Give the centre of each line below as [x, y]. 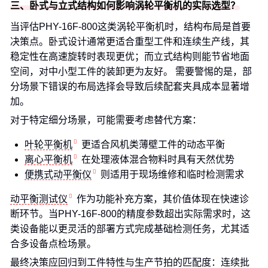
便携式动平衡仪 [58, 174]
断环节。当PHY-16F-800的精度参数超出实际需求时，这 [130, 214]
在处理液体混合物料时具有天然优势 [158, 159]
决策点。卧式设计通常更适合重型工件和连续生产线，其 [130, 42]
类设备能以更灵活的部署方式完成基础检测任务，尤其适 [130, 229]
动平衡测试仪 [39, 199]
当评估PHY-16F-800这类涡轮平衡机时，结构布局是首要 [130, 27]
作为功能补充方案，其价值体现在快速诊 [163, 199]
